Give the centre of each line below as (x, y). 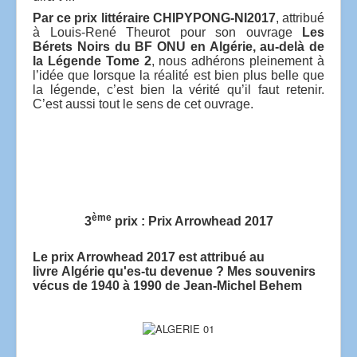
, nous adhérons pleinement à (238, 61)
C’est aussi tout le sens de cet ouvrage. (143, 104)
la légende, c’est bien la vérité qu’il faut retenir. (178, 89)
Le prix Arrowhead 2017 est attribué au (149, 257)
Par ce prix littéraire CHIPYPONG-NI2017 (154, 18)
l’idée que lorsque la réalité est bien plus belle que (178, 75)
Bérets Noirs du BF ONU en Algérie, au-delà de (178, 46)
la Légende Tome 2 (92, 61)
